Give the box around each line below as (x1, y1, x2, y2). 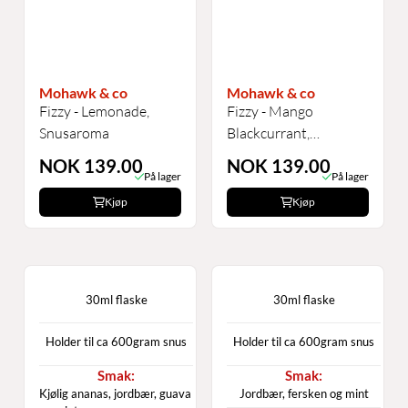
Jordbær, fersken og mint (239, 386, 369, 402)
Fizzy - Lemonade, (39, 102, 149, 121)
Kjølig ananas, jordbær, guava (39, 385, 191, 401)
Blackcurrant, (227, 124, 310, 143)
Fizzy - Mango (227, 102, 313, 121)
